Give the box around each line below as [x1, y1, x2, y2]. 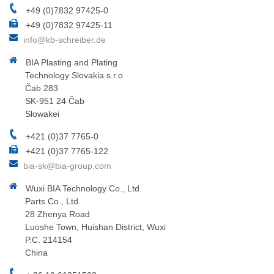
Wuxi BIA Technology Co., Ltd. [23, 183, 143, 193]
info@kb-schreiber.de [23, 34, 106, 45]
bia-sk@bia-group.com [23, 160, 112, 171]
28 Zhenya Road [25, 209, 90, 219]
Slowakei [25, 108, 59, 119]
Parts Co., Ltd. [25, 196, 81, 206]
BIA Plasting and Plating [23, 57, 118, 67]
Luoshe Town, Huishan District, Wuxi [25, 221, 166, 232]
